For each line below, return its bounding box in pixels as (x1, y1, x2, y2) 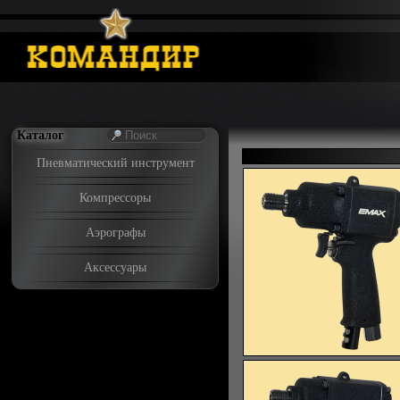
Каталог (17, 129, 63, 142)
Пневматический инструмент (36, 156, 195, 170)
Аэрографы (85, 226, 146, 239)
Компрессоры (79, 191, 151, 204)
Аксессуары (84, 261, 146, 274)
